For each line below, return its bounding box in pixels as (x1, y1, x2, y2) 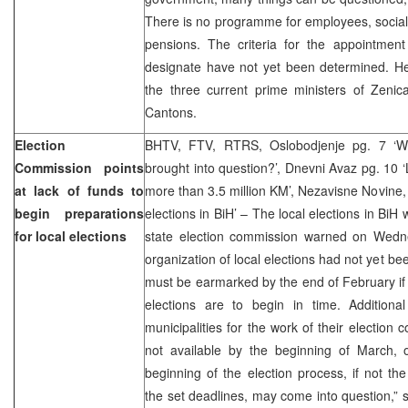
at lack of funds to (15, 180, 144, 199)
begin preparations (15, 203, 144, 222)
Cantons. (145, 102, 197, 121)
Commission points (15, 158, 144, 177)
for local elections (15, 226, 127, 245)
